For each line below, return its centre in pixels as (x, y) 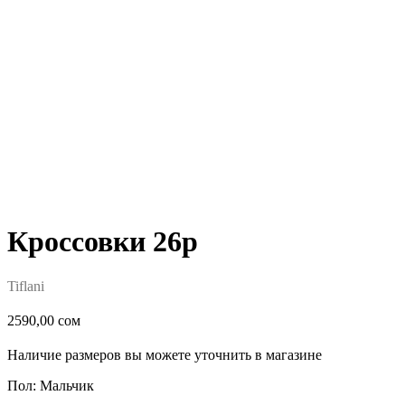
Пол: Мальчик (51, 385)
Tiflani (26, 286)
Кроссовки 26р (103, 242)
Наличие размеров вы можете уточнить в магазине (165, 354)
